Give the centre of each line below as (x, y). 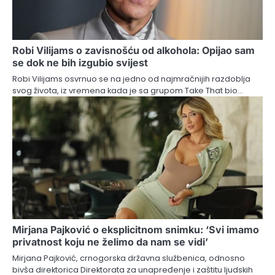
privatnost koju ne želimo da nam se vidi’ (110, 242)
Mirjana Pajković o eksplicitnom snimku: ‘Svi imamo (136, 230)
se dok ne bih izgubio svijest (80, 63)
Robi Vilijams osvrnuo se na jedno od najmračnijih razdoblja (131, 79)
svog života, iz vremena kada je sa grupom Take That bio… (128, 91)
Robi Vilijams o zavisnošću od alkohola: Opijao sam (134, 51)
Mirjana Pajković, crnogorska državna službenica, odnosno (129, 258)
